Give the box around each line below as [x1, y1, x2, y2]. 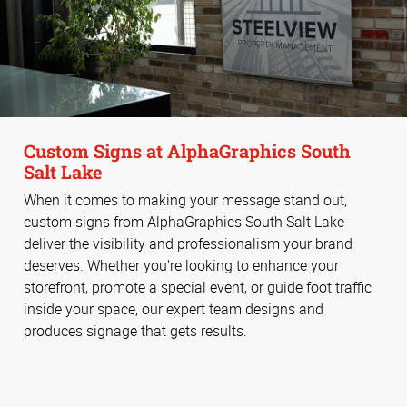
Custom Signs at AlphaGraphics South [24, 139, 351, 164]
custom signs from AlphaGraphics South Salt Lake [24, 211, 344, 232]
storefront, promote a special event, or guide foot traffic [24, 276, 372, 297]
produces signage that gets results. [24, 320, 247, 341]
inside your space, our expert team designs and [24, 298, 323, 319]
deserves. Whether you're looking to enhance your [24, 254, 339, 275]
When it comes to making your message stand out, [24, 189, 347, 210]
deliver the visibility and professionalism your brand [24, 233, 352, 253]
